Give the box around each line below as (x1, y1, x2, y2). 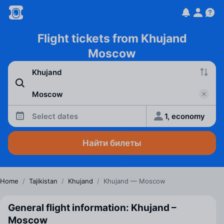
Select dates (32, 111, 78, 121)
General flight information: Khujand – (8, 202, 176, 213)
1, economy (164, 111, 205, 121)
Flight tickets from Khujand (37, 31, 187, 45)
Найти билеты (82, 138, 141, 148)
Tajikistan (29, 177, 57, 185)
